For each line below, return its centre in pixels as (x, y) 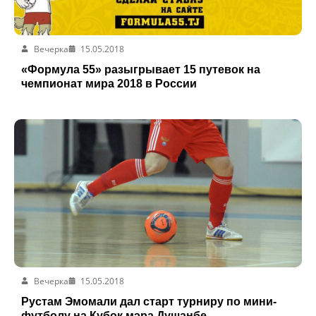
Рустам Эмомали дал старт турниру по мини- (149, 301)
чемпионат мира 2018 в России (109, 83)
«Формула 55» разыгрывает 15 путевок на (141, 69)
